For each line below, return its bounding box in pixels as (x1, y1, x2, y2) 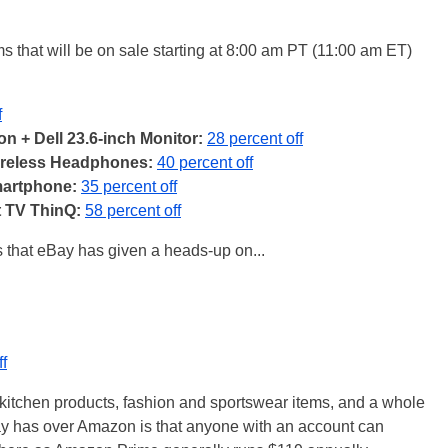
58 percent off (85, 202, 181, 219)
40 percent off (157, 154, 253, 171)
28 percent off (207, 130, 303, 147)
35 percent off (81, 178, 177, 195)
